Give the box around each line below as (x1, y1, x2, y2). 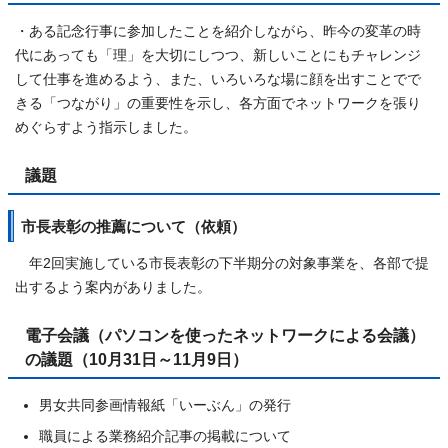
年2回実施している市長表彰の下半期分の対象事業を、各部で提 (15, 256, 429, 271)
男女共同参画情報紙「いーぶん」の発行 (39, 398, 291, 413)
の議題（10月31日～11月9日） (25, 350, 248, 368)
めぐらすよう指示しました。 (15, 120, 197, 135)
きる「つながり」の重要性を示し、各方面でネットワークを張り (15, 96, 421, 111)
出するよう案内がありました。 (15, 280, 211, 295)
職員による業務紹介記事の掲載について (39, 429, 291, 444)
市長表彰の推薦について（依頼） (21, 218, 246, 235)
